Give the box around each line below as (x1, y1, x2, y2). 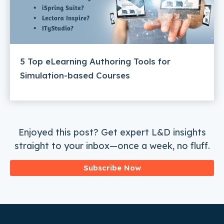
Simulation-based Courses (20, 70, 130, 81)
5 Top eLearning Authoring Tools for (20, 56, 170, 67)
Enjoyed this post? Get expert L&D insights (18, 126, 206, 138)
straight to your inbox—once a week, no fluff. (14, 139, 210, 151)
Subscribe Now (83, 162, 141, 172)
